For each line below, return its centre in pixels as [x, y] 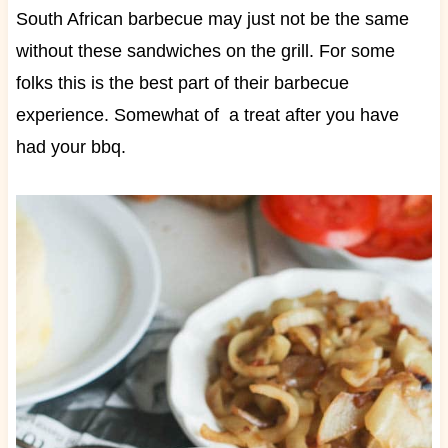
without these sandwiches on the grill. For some [205, 51]
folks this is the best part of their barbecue [182, 83]
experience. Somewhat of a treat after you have [207, 115]
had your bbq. [70, 147]
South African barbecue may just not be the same [212, 19]
